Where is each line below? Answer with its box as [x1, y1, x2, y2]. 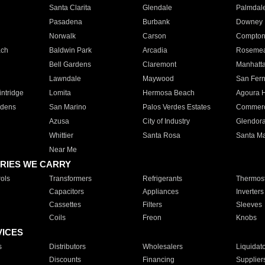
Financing [142, 256, 174, 264]
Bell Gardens [49, 60, 91, 69]
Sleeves [235, 201, 262, 209]
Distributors [49, 243, 86, 251]
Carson [142, 32, 166, 40]
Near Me [49, 146, 77, 154]
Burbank [142, 18, 170, 26]
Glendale [142, 4, 172, 12]
